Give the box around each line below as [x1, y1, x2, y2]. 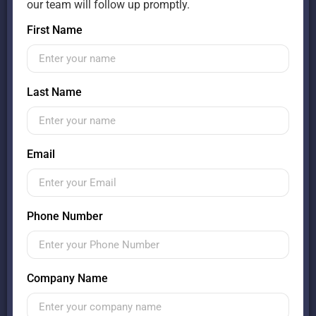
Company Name [27, 272, 108, 286]
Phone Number [27, 209, 103, 224]
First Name [27, 23, 83, 37]
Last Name [27, 85, 82, 99]
